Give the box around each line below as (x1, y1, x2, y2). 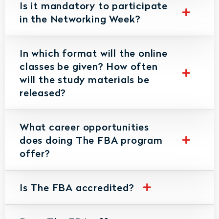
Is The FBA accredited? (20, 180, 134, 194)
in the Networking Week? (20, 11, 141, 25)
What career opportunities (20, 119, 150, 133)
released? (20, 85, 66, 99)
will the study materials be (20, 72, 150, 86)
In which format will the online (20, 45, 168, 60)
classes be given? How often (20, 59, 158, 73)
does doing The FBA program (20, 132, 163, 147)
